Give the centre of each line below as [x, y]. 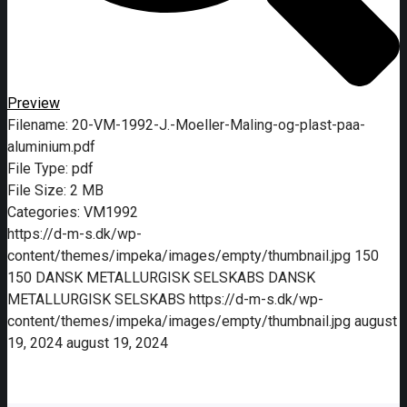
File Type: [40, 169]
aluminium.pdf [51, 147]
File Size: [39, 191]
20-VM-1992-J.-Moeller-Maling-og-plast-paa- [218, 125]
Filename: [40, 125]
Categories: [45, 213]
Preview [34, 104]
